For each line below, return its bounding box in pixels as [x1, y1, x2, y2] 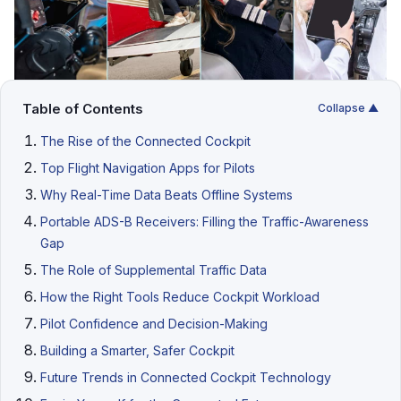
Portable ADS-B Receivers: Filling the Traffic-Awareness [40, 213, 369, 229]
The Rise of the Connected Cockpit [40, 132, 251, 149]
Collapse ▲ [318, 101, 379, 115]
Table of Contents [22, 99, 143, 117]
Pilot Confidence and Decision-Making [40, 315, 268, 331]
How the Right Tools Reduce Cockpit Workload [40, 288, 320, 304]
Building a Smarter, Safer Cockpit [40, 342, 235, 358]
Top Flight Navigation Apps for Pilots [40, 159, 255, 175]
